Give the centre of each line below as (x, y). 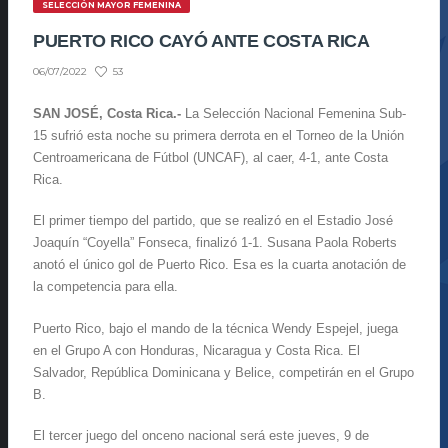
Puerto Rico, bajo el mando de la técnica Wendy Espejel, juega (215, 328)
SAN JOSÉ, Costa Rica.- (107, 113)
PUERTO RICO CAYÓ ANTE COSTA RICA (201, 40)
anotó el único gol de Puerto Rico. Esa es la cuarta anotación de (219, 265)
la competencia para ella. (105, 287)
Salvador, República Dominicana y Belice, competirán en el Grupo (223, 372)
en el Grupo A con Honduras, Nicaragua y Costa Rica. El (196, 350)
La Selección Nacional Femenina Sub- (293, 113)
